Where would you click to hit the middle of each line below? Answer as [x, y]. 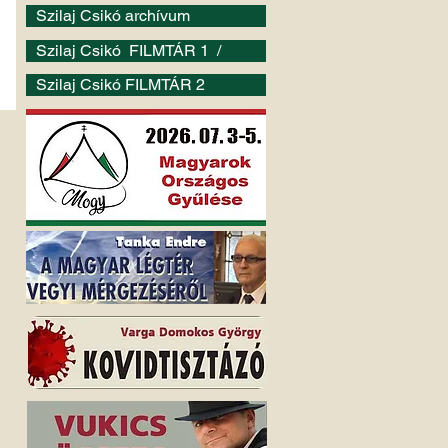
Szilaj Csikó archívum [113, 15]
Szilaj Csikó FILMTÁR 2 [120, 84]
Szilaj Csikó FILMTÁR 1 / [130, 50]
